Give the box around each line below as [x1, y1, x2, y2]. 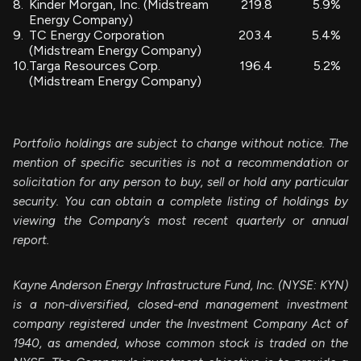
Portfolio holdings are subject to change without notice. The [13, 135, 348, 151]
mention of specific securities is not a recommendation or [13, 155, 348, 170]
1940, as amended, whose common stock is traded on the [13, 335, 348, 351]
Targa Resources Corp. [29, 57, 160, 73]
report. [13, 232, 49, 247]
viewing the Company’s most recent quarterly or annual [13, 213, 348, 228]
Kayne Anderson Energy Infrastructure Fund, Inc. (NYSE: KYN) [13, 277, 348, 293]
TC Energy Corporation [29, 27, 164, 43]
